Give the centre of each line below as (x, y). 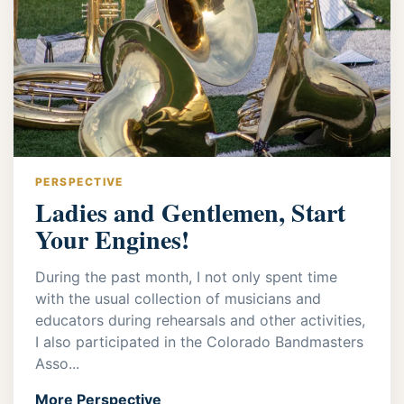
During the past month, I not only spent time (186, 276)
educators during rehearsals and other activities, (200, 320)
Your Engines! (112, 239)
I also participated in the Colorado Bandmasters (199, 341)
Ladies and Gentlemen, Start (190, 212)
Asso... (57, 363)
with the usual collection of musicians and (178, 298)
